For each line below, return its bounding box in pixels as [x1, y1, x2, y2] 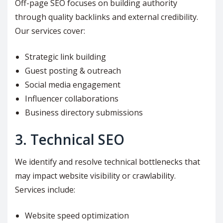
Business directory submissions [25, 107, 143, 118]
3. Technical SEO [15, 130, 124, 149]
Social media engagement [25, 79, 120, 91]
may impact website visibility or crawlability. [15, 170, 176, 182]
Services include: [15, 184, 75, 196]
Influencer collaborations [25, 93, 118, 105]
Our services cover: [15, 25, 85, 37]
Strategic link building [25, 51, 106, 63]
